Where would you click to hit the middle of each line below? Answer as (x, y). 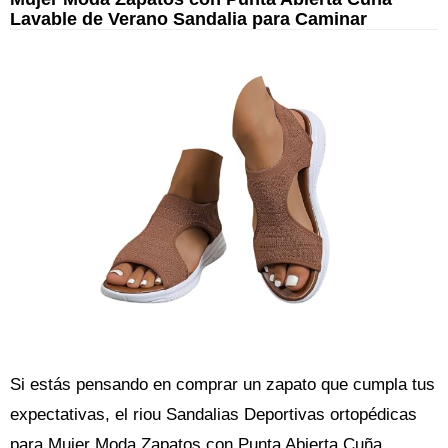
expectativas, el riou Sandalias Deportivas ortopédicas (213, 415)
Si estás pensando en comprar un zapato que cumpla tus (222, 385)
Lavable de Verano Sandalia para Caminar (188, 19)
